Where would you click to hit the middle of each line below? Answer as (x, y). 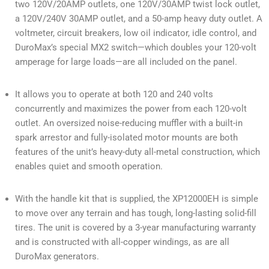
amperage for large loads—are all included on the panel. (126, 62)
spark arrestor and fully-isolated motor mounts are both (126, 138)
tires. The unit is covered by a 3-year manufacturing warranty (135, 228)
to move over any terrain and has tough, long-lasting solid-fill (136, 213)
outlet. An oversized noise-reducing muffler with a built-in (129, 123)
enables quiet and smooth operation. (89, 167)
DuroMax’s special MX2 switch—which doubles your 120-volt (136, 48)
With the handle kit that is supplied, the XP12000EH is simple (137, 199)
